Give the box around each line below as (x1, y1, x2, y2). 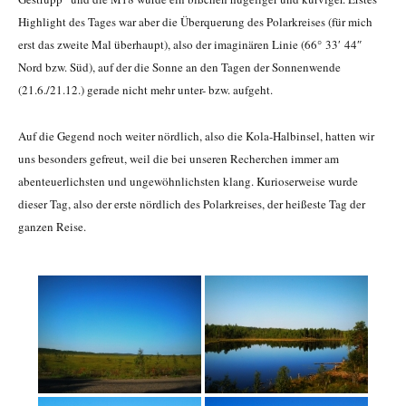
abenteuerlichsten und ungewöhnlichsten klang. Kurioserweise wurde (18, 173, 358, 190)
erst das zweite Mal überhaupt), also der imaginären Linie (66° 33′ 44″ (18, 36, 362, 53)
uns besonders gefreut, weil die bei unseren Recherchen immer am (18, 150, 339, 168)
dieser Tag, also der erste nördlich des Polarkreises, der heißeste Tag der (18, 196, 365, 213)
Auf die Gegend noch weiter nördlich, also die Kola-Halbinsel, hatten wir (18, 128, 374, 145)
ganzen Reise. (18, 218, 86, 236)
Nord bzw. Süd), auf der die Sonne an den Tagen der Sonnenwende (18, 59, 341, 76)
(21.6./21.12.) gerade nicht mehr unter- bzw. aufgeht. (18, 82, 273, 99)
